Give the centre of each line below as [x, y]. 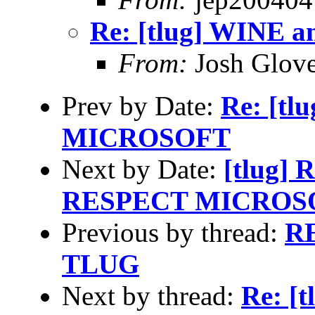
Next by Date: [143, 169]
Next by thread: [152, 295]
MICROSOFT [146, 137]
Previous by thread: [173, 232]
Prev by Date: [141, 105]
